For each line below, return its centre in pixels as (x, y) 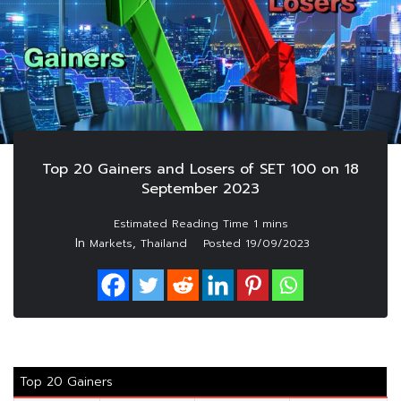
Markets (111, 244)
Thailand (164, 244)
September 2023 (200, 189)
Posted (224, 244)
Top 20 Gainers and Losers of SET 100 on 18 (200, 170)
